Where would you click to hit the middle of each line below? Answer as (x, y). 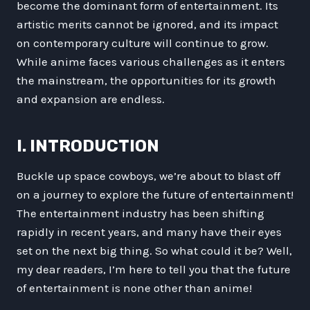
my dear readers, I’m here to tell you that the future (154, 269)
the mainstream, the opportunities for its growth (146, 80)
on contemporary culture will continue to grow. (143, 43)
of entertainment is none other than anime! (134, 288)
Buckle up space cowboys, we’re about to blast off (148, 175)
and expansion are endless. (91, 99)
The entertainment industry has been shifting (140, 213)
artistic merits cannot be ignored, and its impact (147, 24)
